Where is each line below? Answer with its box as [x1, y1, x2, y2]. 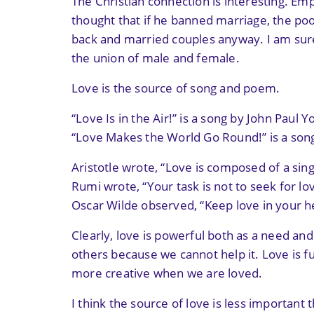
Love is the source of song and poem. [71, 80, 280, 96]
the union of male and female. [71, 50, 240, 66]
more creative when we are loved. [71, 265, 263, 281]
